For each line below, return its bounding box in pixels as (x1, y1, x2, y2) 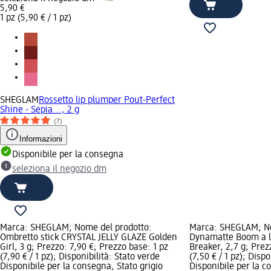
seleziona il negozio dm (12, 165, 106, 175)
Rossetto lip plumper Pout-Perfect (39, 96, 175, 106)
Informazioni (19, 134, 62, 144)
